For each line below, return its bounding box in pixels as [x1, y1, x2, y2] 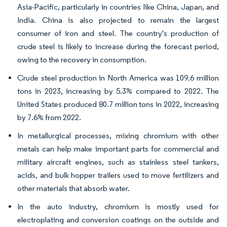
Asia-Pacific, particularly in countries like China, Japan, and [17, 2, 219, 12]
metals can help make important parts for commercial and [17, 144, 219, 154]
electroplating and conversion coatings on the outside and [17, 215, 219, 224]
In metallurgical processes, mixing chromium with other [17, 131, 219, 140]
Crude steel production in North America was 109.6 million [17, 73, 219, 83]
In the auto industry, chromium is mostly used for [17, 202, 219, 211]
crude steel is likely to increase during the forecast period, [17, 42, 219, 51]
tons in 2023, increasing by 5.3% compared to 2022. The [17, 86, 219, 96]
